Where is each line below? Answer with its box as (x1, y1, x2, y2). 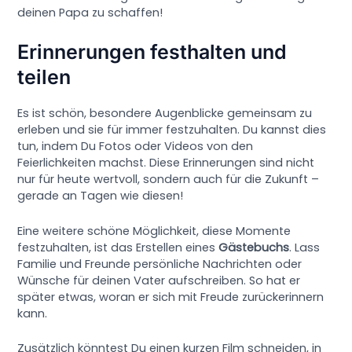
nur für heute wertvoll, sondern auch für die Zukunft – (17, 171, 320, 188)
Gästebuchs (218, 239, 290, 255)
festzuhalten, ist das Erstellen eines (17, 239, 219, 255)
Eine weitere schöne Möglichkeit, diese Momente (17, 222, 291, 239)
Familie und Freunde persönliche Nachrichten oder (17, 255, 302, 272)
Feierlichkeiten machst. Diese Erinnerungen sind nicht (17, 155, 315, 171)
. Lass (289, 239, 321, 255)
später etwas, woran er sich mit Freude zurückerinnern (17, 288, 324, 305)
